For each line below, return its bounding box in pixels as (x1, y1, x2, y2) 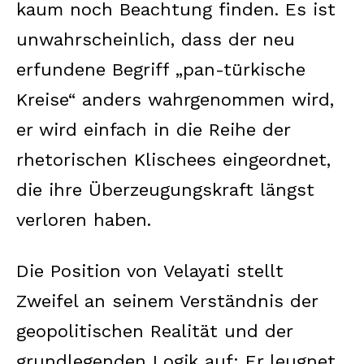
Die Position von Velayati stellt (16, 260, 284, 281)
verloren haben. (16, 209, 151, 230)
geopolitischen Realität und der (16, 320, 292, 341)
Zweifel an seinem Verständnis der (16, 290, 318, 311)
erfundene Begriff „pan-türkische (16, 58, 305, 80)
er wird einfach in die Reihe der (16, 119, 290, 140)
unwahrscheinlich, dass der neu (16, 28, 295, 50)
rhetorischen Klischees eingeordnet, (16, 149, 331, 170)
